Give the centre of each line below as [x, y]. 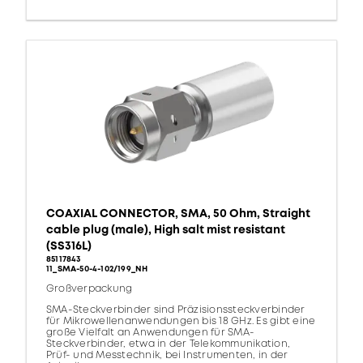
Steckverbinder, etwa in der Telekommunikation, [169, 344]
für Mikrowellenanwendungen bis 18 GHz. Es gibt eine [181, 322]
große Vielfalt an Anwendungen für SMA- [151, 333]
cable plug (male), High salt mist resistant [166, 230]
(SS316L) [69, 246]
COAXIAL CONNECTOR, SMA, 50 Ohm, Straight [178, 214]
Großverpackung [90, 289]
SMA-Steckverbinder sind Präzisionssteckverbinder [176, 310]
